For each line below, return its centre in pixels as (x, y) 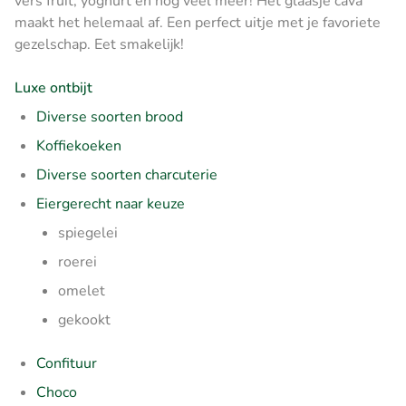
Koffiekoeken (81, 145)
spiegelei (88, 232)
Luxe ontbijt (53, 87)
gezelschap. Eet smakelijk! (99, 44)
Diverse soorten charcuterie (127, 174)
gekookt (84, 319)
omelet (82, 290)
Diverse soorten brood (110, 116)
